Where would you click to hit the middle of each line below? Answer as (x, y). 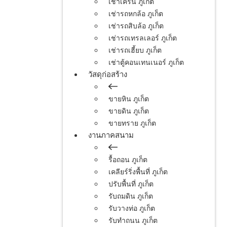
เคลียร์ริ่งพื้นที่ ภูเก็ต (138, 172)
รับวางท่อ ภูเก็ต (132, 209)
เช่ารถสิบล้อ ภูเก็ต (136, 26)
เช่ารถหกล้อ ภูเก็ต (136, 14)
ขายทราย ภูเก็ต (132, 123)
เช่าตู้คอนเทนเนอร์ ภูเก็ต (146, 63)
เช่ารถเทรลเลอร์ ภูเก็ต (143, 38)
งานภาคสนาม (111, 135)
